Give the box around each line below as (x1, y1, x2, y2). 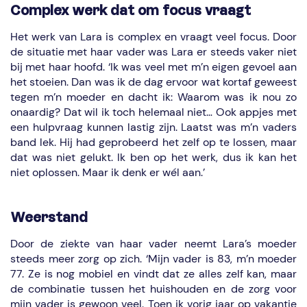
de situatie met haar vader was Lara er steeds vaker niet (10, 45, 297, 59)
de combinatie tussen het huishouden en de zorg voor (10, 282, 297, 296)
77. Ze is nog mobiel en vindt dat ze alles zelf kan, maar (10, 267, 297, 281)
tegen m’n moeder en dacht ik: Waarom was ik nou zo (10, 90, 297, 104)
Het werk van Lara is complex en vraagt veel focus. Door (10, 29, 297, 44)
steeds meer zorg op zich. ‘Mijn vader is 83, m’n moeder (10, 251, 297, 266)
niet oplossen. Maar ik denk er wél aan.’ (10, 165, 205, 180)
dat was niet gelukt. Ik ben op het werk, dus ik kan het (10, 150, 297, 164)
